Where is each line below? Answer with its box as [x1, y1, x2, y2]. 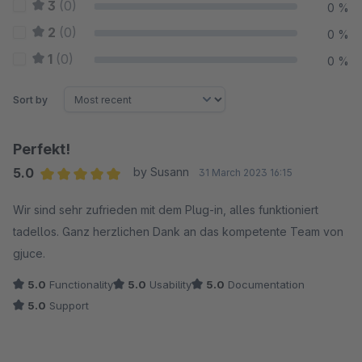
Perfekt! [13, 141, 70, 158]
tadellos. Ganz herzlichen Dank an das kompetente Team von [13, 225, 343, 238]
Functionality [46, 278, 113, 291]
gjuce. [13, 246, 45, 260]
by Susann [133, 165, 189, 179]
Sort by [13, 93, 48, 106]
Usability [146, 278, 192, 291]
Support [46, 299, 89, 312]
